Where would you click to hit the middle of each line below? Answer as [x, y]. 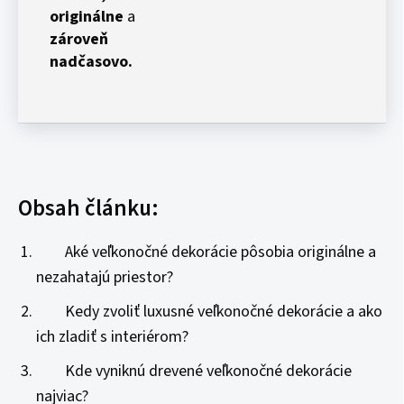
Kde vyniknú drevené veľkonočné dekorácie [194, 371]
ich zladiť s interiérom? [112, 337]
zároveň [79, 39]
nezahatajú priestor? [105, 277]
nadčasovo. [91, 62]
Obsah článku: [88, 208]
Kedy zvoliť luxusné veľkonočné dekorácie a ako [209, 312]
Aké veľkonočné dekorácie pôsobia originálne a [206, 252]
